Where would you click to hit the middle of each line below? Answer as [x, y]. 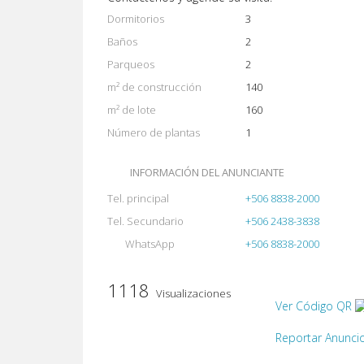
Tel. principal [138, 198]
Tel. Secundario [145, 221]
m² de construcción [154, 87]
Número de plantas [154, 132]
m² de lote [132, 110]
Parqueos [131, 64]
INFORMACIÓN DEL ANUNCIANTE [207, 172]
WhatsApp [150, 244]
